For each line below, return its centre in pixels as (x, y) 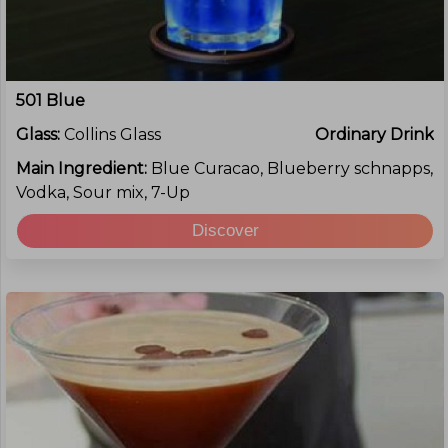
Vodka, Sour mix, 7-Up (103, 192)
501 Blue (50, 100)
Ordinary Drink (374, 134)
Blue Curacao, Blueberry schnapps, (292, 168)
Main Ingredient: (83, 168)
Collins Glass (112, 134)
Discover (225, 230)
